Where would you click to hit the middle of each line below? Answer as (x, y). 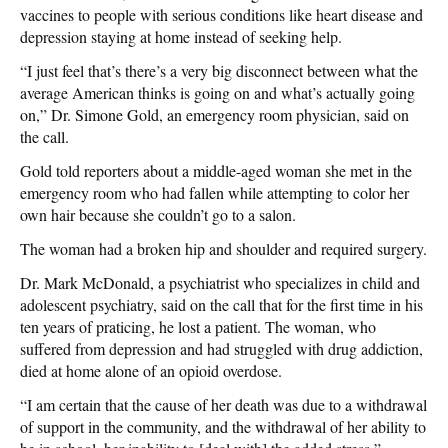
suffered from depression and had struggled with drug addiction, (221, 348)
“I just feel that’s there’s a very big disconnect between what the (219, 70)
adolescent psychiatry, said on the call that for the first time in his (221, 304)
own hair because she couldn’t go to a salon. (158, 214)
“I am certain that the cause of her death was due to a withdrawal (223, 404)
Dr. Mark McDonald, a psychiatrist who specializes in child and (220, 282)
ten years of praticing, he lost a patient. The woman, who (198, 326)
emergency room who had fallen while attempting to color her (214, 192)
